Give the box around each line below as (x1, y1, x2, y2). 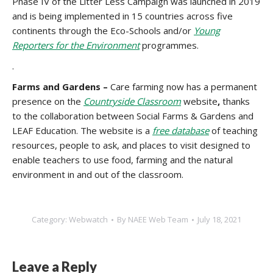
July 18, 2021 (197, 214, 241, 225)
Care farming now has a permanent (110, 80, 257, 93)
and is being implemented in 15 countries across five (12, 10, 233, 22)
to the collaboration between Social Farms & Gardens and (12, 110, 253, 122)
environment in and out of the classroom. (12, 168, 186, 180)
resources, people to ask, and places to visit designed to (12, 139, 250, 151)
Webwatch (69, 214, 108, 225)
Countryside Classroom (83, 95, 181, 107)
